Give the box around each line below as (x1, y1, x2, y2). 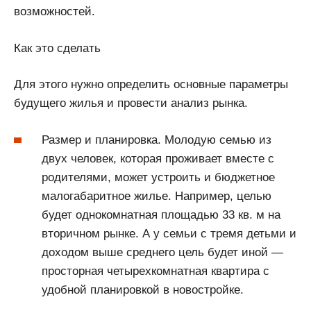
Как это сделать (14, 41, 101, 55)
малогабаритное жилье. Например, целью (42, 189, 271, 203)
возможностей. (14, 5, 95, 19)
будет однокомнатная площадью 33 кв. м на (42, 208, 280, 221)
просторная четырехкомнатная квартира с (42, 264, 269, 278)
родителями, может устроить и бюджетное (42, 170, 275, 184)
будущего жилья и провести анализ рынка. (14, 96, 248, 110)
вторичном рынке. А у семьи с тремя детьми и (42, 226, 296, 240)
